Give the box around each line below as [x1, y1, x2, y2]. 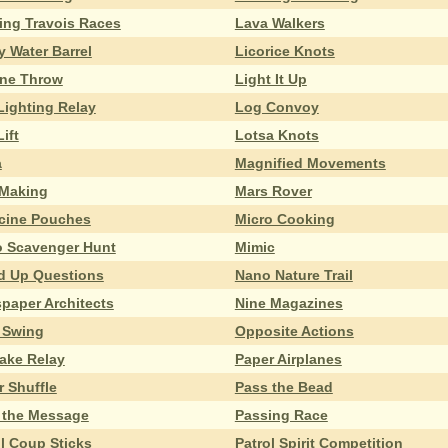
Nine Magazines [234, 294, 343, 311]
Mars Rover [234, 182, 312, 199]
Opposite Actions [234, 322, 354, 339]
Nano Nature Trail [234, 266, 353, 283]
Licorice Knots [234, 42, 335, 59]
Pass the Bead [234, 378, 333, 395]
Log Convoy [234, 98, 319, 115]
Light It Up [234, 70, 307, 87]
